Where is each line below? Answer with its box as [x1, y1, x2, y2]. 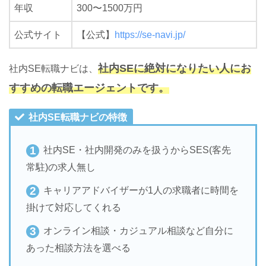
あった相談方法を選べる [26, 242, 131, 253]
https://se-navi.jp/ [115, 29, 185, 40]
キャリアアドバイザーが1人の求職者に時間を [43, 185, 239, 195]
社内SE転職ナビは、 [9, 63, 98, 74]
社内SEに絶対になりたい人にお [98, 61, 251, 74]
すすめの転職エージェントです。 [9, 81, 169, 94]
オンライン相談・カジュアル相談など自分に [43, 225, 233, 236]
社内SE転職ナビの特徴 [28, 112, 127, 122]
